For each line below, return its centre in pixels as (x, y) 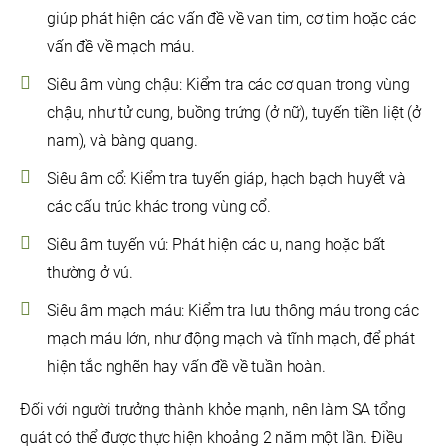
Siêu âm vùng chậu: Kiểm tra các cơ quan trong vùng (228, 85)
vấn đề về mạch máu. (121, 47)
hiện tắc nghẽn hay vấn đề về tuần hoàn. (186, 367)
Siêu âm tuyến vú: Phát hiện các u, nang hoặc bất (216, 245)
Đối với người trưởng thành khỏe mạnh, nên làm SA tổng (213, 410)
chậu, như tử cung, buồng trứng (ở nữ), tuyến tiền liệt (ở (234, 113)
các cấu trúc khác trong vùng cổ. (159, 207)
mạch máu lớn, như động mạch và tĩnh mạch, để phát (231, 339)
